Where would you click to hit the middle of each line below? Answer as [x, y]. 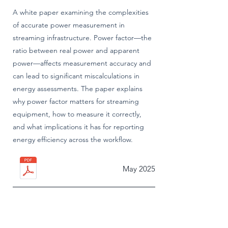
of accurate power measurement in [69, 25]
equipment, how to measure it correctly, [77, 114]
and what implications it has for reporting [78, 127]
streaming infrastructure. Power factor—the [82, 38]
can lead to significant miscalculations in [76, 76]
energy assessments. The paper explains [78, 89]
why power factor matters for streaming [76, 101]
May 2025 [139, 169]
